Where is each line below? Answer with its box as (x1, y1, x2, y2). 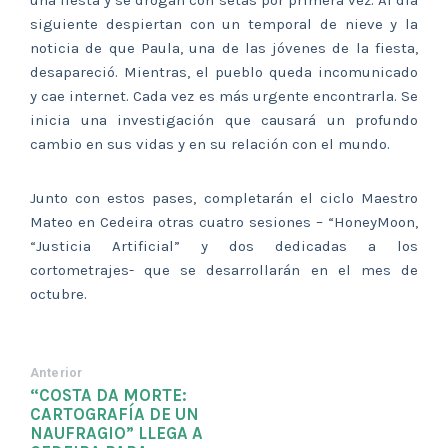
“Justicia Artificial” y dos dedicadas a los (30, 237, 418, 256)
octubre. (30, 285, 87, 304)
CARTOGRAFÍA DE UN (30, 405, 199, 425)
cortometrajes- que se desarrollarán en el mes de (30, 261, 418, 280)
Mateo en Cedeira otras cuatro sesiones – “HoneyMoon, (30, 213, 418, 232)
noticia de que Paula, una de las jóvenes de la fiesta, (30, 39, 418, 58)
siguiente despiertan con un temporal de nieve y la (30, 15, 418, 34)
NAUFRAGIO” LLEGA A (30, 424, 203, 444)
